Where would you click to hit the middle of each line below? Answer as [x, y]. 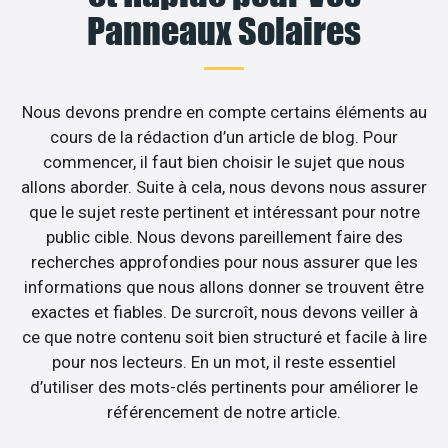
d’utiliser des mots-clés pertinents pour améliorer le [224, 386]
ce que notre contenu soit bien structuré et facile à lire [224, 336]
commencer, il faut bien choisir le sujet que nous [224, 161]
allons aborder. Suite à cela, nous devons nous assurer [224, 186]
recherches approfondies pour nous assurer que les [224, 261]
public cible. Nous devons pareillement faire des [224, 236]
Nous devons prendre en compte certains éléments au [224, 111]
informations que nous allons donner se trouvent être [224, 286]
